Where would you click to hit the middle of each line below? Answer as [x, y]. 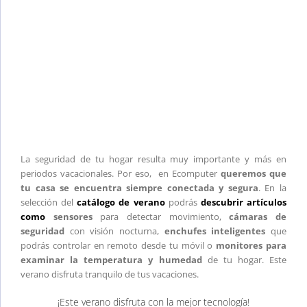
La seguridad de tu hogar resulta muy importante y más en [153, 159]
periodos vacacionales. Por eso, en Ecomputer [121, 173]
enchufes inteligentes [215, 231]
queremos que [254, 173]
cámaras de [258, 216]
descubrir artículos [244, 202]
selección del [49, 202]
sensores [69, 216]
